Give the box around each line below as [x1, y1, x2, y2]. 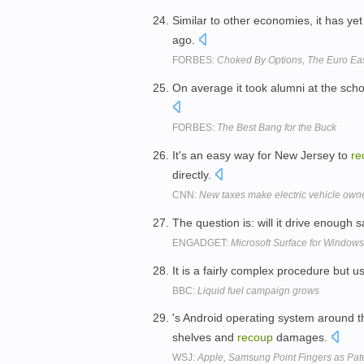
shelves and [172, 331, 237, 344]
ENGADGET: [172, 236, 231, 249]
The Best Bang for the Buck [217, 122, 336, 134]
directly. [172, 167, 214, 181]
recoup [237, 331, 273, 344]
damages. [273, 331, 331, 344]
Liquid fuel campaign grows [197, 284, 319, 297]
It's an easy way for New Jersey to [172, 148, 351, 162]
